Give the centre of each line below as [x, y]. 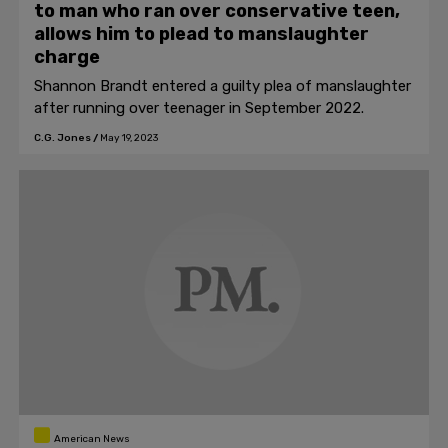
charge [67, 57]
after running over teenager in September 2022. [199, 108]
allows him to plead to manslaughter [201, 34]
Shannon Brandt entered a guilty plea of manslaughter [222, 86]
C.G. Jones [62, 138]
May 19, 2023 [129, 138]
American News [91, 439]
